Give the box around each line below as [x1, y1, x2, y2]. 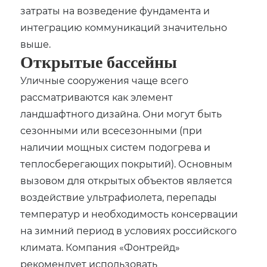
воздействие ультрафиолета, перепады [20, 190, 218, 203]
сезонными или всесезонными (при [20, 123, 203, 136]
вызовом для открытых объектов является [20, 173, 233, 187]
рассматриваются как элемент [20, 90, 173, 103]
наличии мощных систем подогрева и [20, 140, 211, 153]
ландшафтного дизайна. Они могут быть [20, 107, 222, 120]
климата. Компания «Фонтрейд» [20, 240, 181, 253]
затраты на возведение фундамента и [20, 4, 210, 17]
